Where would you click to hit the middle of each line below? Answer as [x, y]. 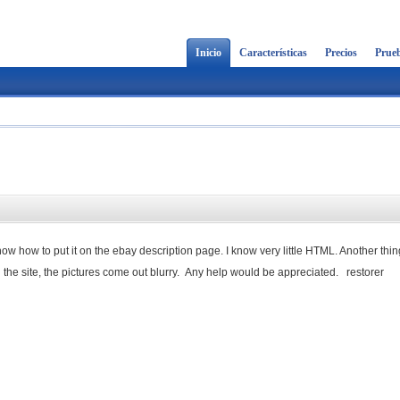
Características [273, 53]
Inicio [208, 53]
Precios [341, 53]
